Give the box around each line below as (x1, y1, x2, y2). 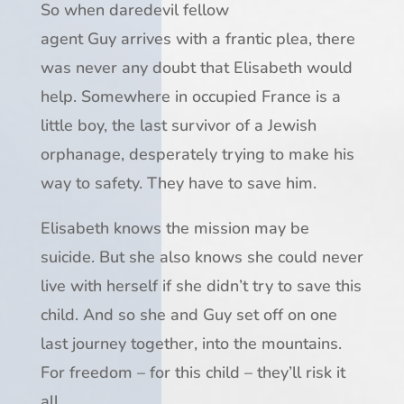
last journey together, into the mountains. (40, 333, 342, 355)
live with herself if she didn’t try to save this (40, 275, 362, 298)
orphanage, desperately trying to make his (40, 143, 354, 166)
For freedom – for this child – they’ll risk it (40, 362, 345, 384)
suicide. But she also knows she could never (40, 246, 363, 269)
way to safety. (40, 172, 147, 195)
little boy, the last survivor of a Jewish (40, 115, 317, 137)
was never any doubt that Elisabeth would (40, 57, 353, 79)
